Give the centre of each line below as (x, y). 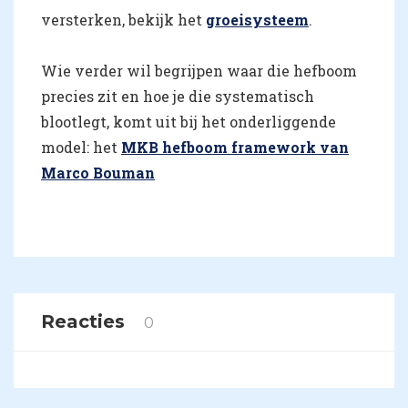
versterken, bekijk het (123, 20)
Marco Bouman (98, 173)
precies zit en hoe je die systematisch (178, 97)
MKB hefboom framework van (235, 148)
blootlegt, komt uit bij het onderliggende (189, 122)
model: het (81, 148)
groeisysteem (257, 20)
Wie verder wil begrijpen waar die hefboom (199, 71)
